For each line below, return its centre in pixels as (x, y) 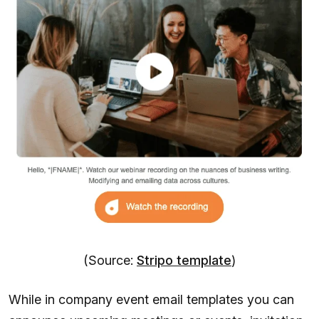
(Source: (110, 261)
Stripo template (184, 261)
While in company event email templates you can (151, 300)
